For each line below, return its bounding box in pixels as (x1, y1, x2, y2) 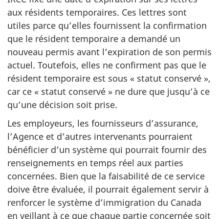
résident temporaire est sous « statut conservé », (7, 72, 211, 84)
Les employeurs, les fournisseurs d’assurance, (7, 117, 198, 129)
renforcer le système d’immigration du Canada (7, 197, 201, 208)
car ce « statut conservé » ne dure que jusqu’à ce (7, 85, 210, 97)
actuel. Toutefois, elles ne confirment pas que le (7, 59, 206, 71)
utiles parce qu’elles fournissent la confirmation (7, 19, 207, 31)
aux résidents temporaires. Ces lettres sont (7, 6, 187, 18)
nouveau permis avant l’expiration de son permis (7, 45, 212, 58)
